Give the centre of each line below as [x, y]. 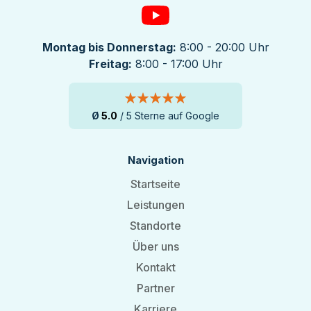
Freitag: [110, 64]
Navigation [155, 160]
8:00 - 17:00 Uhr [177, 64]
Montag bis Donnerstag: [109, 48]
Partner [155, 288]
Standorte [155, 226]
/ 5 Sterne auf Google [170, 116]
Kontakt [155, 268]
